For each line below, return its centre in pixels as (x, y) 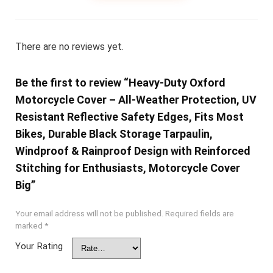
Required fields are (199, 213)
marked (30, 225)
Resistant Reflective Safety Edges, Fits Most (129, 116)
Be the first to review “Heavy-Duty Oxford (120, 82)
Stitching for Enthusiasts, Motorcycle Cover (127, 168)
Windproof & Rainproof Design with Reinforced (133, 151)
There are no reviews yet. (69, 46)
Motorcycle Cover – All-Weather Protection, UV (136, 99)
